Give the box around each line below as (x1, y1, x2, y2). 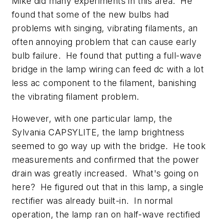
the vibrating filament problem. (12, 91, 139, 102)
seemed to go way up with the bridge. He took (12, 141, 206, 152)
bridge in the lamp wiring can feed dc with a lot (12, 64, 204, 74)
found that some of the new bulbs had (12, 9, 169, 20)
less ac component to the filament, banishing (12, 77, 197, 88)
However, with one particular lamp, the (12, 113, 173, 124)
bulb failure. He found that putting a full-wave (12, 50, 202, 61)
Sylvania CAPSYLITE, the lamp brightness (12, 127, 185, 138)
